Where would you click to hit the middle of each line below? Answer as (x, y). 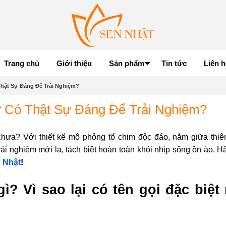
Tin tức (174, 63)
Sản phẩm (127, 63)
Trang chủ (22, 63)
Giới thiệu (74, 63)
